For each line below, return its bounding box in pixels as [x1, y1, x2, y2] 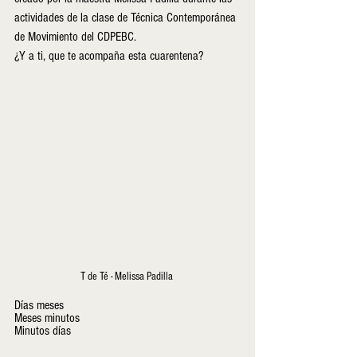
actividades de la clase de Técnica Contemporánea [14, 10, 239, 25]
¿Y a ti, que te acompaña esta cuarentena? [14, 49, 203, 63]
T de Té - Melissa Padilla [80, 270, 175, 284]
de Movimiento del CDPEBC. [14, 29, 139, 44]
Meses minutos [14, 311, 80, 326]
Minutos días [14, 324, 74, 339]
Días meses [14, 298, 64, 313]
